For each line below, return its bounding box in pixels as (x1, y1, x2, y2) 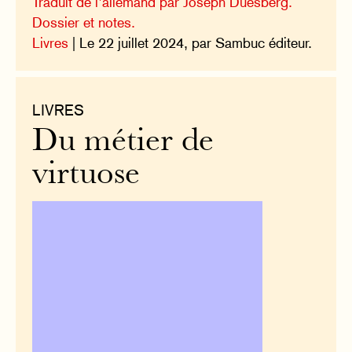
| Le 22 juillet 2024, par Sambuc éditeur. (68, 35, 313, 52)
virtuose (32, 160, 141, 192)
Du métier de (32, 127, 214, 159)
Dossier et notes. (32, 14, 136, 31)
